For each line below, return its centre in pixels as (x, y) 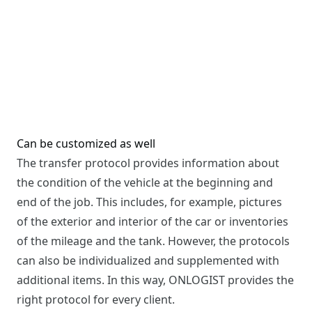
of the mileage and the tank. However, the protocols (153, 241)
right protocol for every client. (96, 299)
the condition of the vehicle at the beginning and (145, 182)
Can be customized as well (86, 143)
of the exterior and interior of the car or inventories (153, 221)
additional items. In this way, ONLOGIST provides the (155, 280)
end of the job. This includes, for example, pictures (149, 202)
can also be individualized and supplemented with (148, 260)
